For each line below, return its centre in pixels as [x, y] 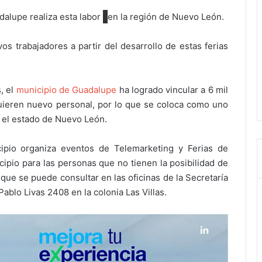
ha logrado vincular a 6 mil [173, 90]
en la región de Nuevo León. [166, 17]
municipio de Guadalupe [66, 90]
